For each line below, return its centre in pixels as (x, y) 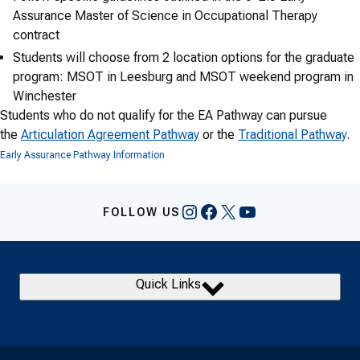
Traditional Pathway (292, 135)
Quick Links (168, 284)
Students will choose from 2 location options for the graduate (184, 57)
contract (36, 35)
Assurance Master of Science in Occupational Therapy (165, 16)
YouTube (274, 211)
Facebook (240, 211)
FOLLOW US (141, 212)
